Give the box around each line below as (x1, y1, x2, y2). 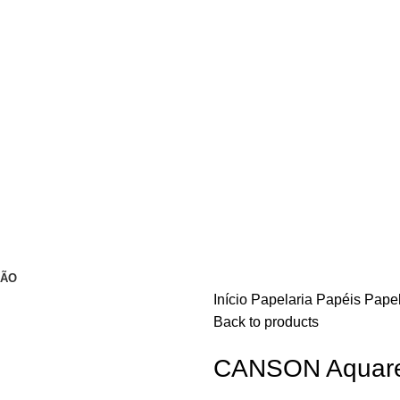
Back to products (213, 314, 319, 329)
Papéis (316, 292, 364, 307)
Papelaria (251, 292, 316, 307)
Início (213, 292, 251, 307)
